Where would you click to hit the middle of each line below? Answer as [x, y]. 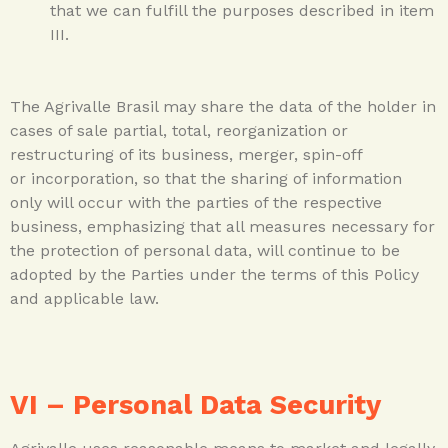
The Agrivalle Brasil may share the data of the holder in [223, 106]
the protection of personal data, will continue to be [205, 250]
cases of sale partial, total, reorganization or [179, 130]
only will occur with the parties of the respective [196, 202]
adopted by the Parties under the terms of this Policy [214, 274]
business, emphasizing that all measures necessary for [222, 226]
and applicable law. [84, 298]
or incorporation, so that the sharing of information [206, 178]
